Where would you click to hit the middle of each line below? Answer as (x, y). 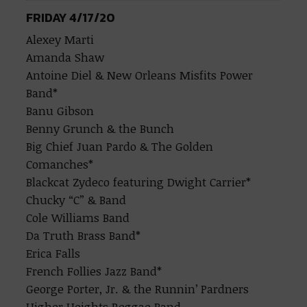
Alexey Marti (60, 39)
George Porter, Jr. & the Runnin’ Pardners (138, 289)
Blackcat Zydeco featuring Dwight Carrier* (139, 182)
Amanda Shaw (65, 57)
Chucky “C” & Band (76, 200)
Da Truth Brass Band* (84, 235)
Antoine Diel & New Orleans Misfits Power (140, 75)
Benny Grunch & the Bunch (100, 128)
